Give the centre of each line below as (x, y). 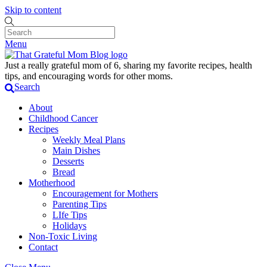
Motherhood (52, 182)
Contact (43, 247)
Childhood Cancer (63, 118)
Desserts (68, 161)
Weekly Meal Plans (89, 139)
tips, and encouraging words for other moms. (89, 76)
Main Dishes (76, 150)
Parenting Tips (80, 204)
